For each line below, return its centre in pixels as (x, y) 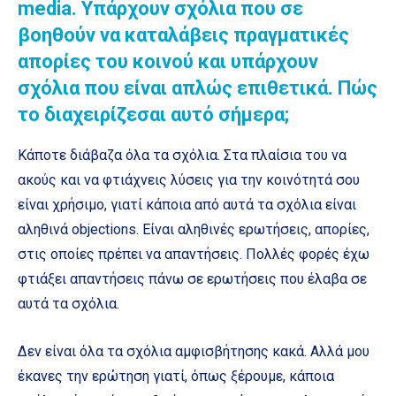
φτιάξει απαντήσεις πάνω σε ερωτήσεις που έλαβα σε (192, 279)
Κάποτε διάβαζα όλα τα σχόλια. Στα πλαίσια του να (182, 156)
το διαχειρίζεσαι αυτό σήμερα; (153, 115)
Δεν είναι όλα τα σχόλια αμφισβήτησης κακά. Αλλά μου (194, 352)
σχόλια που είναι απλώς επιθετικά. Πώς (198, 88)
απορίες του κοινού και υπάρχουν (168, 62)
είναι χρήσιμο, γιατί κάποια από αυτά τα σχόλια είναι (187, 205)
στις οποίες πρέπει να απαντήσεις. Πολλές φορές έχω (194, 255)
